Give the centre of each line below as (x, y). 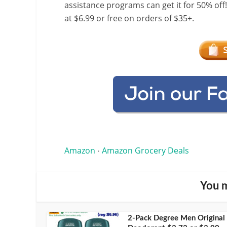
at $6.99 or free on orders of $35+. (129, 18)
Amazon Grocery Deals (145, 150)
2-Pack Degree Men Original (176, 218)
